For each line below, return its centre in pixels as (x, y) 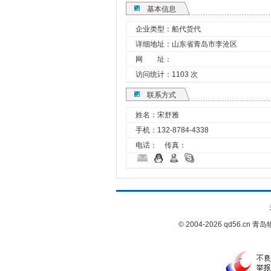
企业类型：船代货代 (168, 29)
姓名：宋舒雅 (157, 115)
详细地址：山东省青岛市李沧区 (186, 44)
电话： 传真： (161, 145)
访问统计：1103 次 (167, 74)
